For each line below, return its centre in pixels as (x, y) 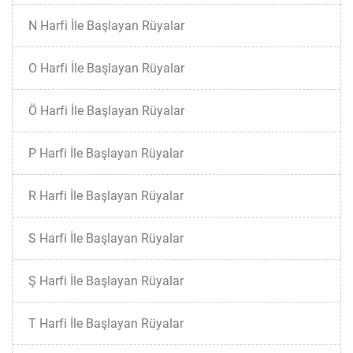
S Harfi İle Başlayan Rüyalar (106, 238)
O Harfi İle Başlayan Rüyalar (106, 68)
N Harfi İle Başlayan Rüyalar (106, 26)
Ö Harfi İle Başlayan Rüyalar (106, 111)
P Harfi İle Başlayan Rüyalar (106, 153)
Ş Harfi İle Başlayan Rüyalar (106, 281)
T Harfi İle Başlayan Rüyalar (106, 323)
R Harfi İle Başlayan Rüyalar (106, 196)
